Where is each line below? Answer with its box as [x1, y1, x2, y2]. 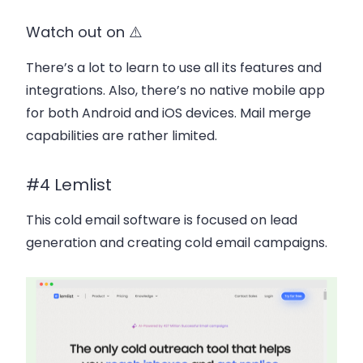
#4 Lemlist [26, 173, 112, 196]
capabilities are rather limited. [26, 126, 217, 145]
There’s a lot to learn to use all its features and [26, 58, 322, 77]
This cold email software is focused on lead [26, 210, 297, 229]
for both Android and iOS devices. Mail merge [26, 103, 311, 122]
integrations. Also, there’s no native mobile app [26, 80, 325, 100]
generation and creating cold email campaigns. [26, 233, 327, 252]
